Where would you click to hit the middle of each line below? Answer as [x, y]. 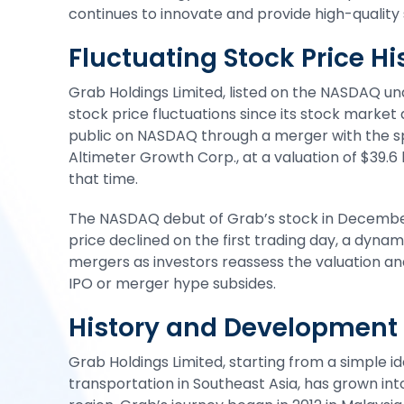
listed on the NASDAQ [305, 92]
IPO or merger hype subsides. [172, 284]
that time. [103, 179]
